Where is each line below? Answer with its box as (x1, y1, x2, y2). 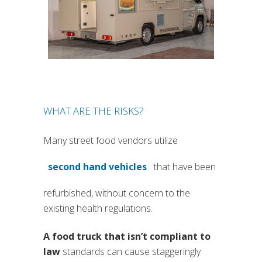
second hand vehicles (48, 160, 147, 174)
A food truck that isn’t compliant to (43, 230, 211, 243)
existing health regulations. (43, 202, 153, 215)
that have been (151, 160, 216, 174)
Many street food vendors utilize (43, 134, 178, 147)
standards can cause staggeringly (60, 245, 201, 258)
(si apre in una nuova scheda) (96, 167, 232, 180)
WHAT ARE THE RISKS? (43, 104, 144, 118)
